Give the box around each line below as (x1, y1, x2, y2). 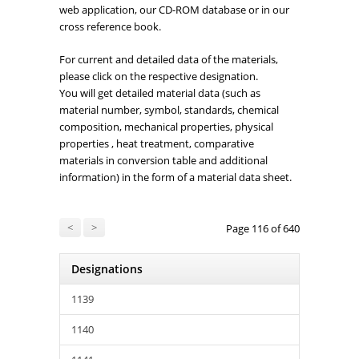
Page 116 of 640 (226, 221, 300, 236)
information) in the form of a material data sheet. (59, 170, 292, 185)
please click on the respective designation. (59, 69, 258, 84)
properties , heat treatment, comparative (59, 136, 254, 151)
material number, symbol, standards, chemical (59, 103, 279, 118)
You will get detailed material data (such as (59, 86, 260, 101)
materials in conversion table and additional (59, 153, 268, 168)
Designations (71, 261, 143, 277)
